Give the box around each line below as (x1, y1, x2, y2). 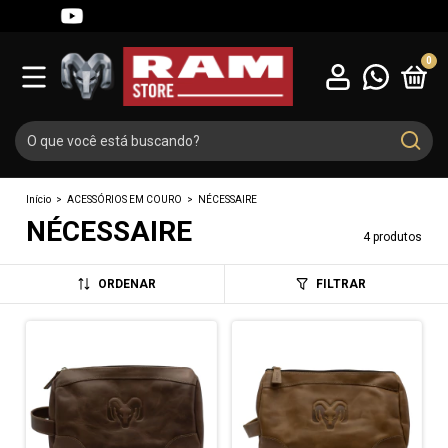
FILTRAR (315, 277, 366, 291)
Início (26, 194, 52, 205)
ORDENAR (98, 277, 157, 291)
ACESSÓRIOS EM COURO (67, 194, 183, 205)
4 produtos (362, 230, 422, 244)
